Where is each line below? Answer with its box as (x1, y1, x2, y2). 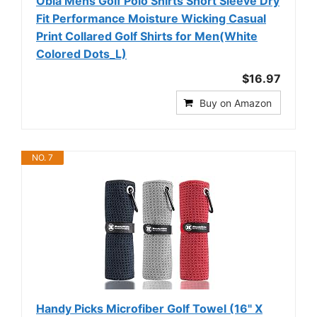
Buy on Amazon (200, 96, 272, 109)
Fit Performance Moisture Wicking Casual (36, 11, 266, 25)
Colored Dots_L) (36, 46, 127, 61)
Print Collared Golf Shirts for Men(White (36, 28, 258, 43)
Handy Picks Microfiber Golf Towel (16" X (36, 301, 263, 316)
